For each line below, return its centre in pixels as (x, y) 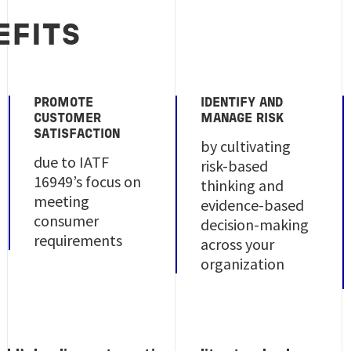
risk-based (235, 166)
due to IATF (71, 162)
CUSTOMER (67, 119)
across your (238, 244)
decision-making (255, 224)
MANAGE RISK (242, 119)
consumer (66, 221)
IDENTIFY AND (242, 103)
